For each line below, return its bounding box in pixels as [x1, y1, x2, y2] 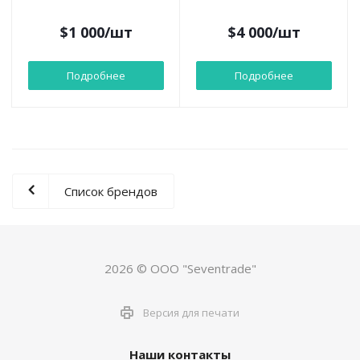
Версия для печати [143, 305, 239, 320]
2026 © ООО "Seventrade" [104, 260, 256, 277]
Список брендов [64, 183, 157, 200]
